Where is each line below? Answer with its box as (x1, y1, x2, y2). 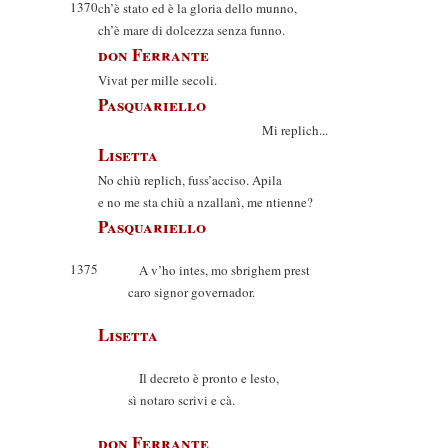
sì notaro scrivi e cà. (128, 391, 235, 409)
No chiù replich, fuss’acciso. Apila (98, 171, 282, 189)
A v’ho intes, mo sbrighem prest (128, 261, 310, 279)
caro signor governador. (128, 283, 255, 301)
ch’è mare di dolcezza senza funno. (98, 21, 285, 39)
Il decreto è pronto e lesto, (128, 369, 279, 387)
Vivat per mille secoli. (98, 71, 217, 89)
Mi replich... (98, 121, 328, 139)
